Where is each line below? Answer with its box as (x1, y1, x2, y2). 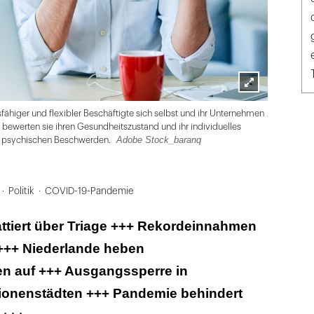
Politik (8, 186, 34, 196)
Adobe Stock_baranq (116, 135, 201, 146)
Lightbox (238, 95, 282, 107)
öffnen (238, 114, 270, 126)
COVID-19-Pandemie (44, 186, 134, 196)
